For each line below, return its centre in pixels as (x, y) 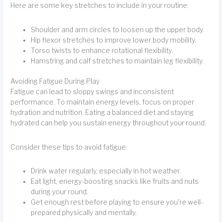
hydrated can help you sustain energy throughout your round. (109, 123)
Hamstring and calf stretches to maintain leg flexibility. (117, 61)
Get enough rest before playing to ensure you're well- (117, 202)
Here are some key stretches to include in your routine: (100, 6)
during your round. (60, 192)
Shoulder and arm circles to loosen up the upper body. (118, 29)
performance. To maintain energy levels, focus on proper (103, 102)
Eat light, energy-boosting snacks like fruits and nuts (115, 182)
